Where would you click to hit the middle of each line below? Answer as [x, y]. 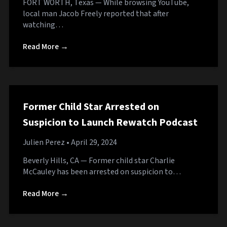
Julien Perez [44, 143]
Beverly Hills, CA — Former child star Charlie [99, 160]
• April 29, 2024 [91, 143]
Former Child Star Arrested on [91, 106]
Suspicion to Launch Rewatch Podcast [110, 122]
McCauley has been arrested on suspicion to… [102, 172]
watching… [43, 25]
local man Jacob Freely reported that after [96, 13]
